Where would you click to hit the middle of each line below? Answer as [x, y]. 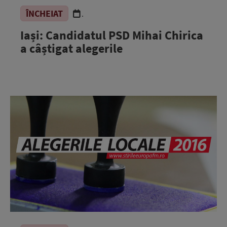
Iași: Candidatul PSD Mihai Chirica [112, 35]
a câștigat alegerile [71, 48]
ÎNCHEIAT [44, 13]
